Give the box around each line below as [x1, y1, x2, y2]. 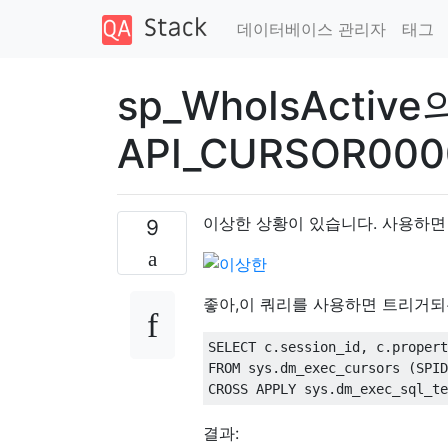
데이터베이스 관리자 [236, 18, 386, 39]
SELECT [208, 339, 256, 356]
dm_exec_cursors [280, 360, 408, 377]
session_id [280, 339, 360, 356]
